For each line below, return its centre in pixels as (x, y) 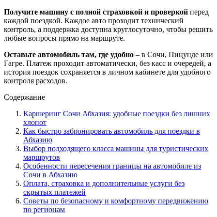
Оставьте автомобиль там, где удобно (69, 54)
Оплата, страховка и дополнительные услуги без (104, 183)
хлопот (35, 122)
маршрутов (42, 157)
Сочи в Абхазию (50, 174)
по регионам (44, 209)
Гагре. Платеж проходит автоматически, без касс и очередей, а (108, 63)
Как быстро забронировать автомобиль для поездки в (112, 131)
